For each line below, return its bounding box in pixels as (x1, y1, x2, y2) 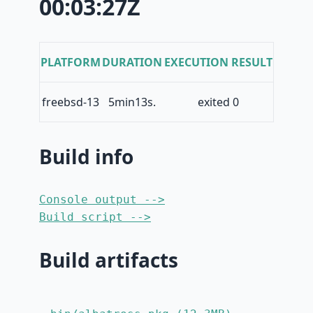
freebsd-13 (42, 94, 99, 110)
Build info (39, 143, 133, 170)
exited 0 (197, 94, 239, 110)
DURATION (102, 54, 162, 71)
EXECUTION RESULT (163, 54, 272, 71)
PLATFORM (41, 54, 101, 71)
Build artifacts (39, 247, 178, 274)
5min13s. (108, 94, 156, 110)
